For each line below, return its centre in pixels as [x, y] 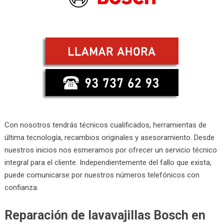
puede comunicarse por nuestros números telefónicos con [102, 175]
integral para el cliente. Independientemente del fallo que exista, [108, 162]
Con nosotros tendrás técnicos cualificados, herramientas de [105, 125]
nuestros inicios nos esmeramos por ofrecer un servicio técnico [110, 150]
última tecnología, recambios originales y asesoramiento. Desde [109, 137]
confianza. [21, 187]
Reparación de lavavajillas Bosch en [105, 215]
